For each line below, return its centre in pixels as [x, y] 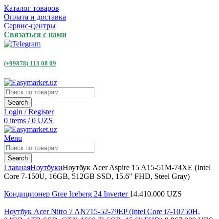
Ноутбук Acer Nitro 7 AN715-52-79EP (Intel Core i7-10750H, [102, 211]
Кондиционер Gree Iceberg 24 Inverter [67, 194]
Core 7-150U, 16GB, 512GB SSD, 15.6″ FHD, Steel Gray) [97, 176]
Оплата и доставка [35, 17]
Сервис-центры [30, 26]
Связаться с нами [35, 34]
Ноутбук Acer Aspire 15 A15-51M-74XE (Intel [137, 167]
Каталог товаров [32, 8]
